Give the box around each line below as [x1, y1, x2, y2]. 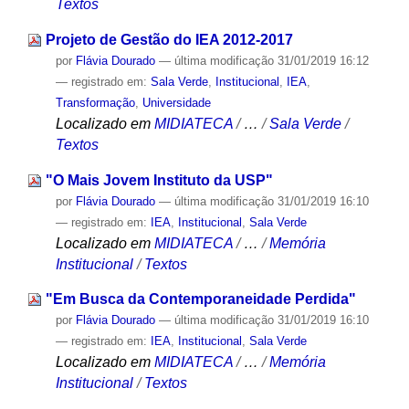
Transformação [55, 96, 135, 110]
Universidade [142, 96, 211, 110]
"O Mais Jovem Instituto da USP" [45, 172, 273, 188]
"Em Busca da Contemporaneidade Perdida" [45, 291, 356, 308]
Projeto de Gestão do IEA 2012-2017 [45, 32, 293, 48]
